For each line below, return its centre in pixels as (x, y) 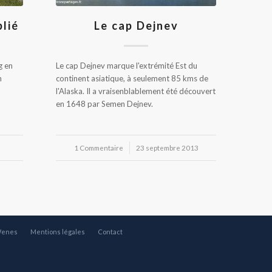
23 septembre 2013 (167, 148)
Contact (110, 232)
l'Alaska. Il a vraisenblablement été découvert (136, 91)
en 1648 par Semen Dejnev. (104, 104)
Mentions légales (58, 232)
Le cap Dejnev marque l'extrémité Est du (127, 66)
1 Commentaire (98, 148)
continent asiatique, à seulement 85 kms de (132, 79)
